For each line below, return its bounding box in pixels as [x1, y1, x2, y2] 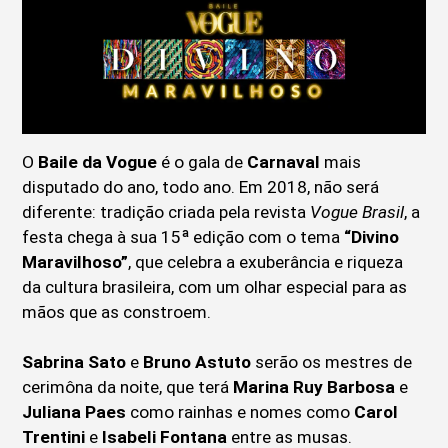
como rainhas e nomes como [126, 402, 355, 423]
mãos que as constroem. [22, 302, 212, 323]
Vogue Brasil [310, 202, 405, 223]
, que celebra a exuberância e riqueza [128, 252, 404, 273]
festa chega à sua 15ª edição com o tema [22, 227, 345, 248]
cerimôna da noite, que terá [22, 377, 234, 398]
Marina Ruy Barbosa [233, 377, 396, 398]
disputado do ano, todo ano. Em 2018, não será [22, 177, 380, 198]
